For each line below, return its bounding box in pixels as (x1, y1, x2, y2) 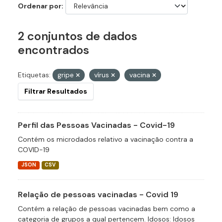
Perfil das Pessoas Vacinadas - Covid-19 (18, 120, 175, 131)
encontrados (18, 43, 89, 58)
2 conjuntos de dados (18, 29, 137, 44)
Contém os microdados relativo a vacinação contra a (18, 135, 193, 144)
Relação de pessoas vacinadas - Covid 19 (18, 189, 178, 200)
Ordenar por (18, 1, 61, 11)
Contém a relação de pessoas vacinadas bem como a (18, 204, 195, 214)
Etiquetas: (18, 70, 51, 80)
